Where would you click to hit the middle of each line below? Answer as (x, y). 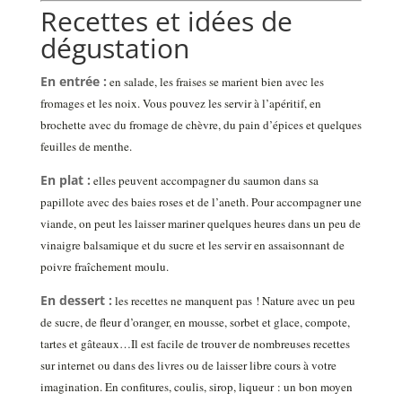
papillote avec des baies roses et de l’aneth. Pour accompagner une (201, 202)
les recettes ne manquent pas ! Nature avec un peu (233, 301)
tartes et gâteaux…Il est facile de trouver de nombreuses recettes (195, 344)
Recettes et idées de (166, 22)
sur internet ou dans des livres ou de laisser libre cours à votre (188, 366)
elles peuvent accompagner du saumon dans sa (204, 181)
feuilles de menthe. (86, 147)
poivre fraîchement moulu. (104, 267)
